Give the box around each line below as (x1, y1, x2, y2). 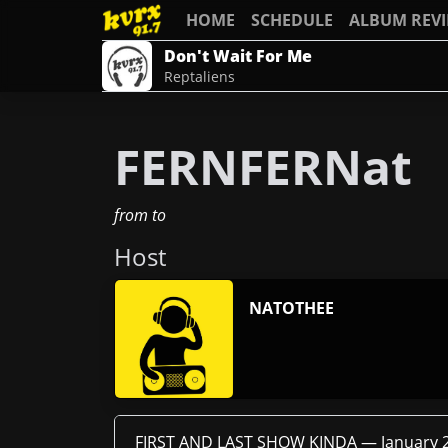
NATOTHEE (249, 297, 334, 319)
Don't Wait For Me (164, 45, 312, 67)
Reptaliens (164, 67, 235, 86)
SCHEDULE (251, 9, 333, 31)
